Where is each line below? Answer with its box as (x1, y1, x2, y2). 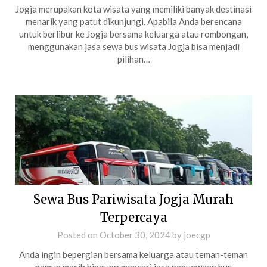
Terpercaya (100, 210, 167, 225)
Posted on (57, 229, 100, 240)
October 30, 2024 (99, 229, 170, 240)
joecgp (183, 229, 210, 240)
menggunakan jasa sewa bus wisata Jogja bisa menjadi (27, 41, 240, 52)
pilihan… (117, 54, 150, 64)
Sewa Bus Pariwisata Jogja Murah (33, 192, 234, 207)
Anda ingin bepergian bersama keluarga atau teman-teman (19, 249, 248, 260)
